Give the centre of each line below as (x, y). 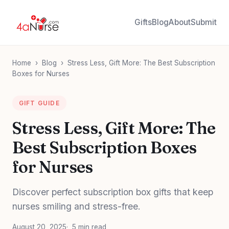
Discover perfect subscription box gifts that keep (113, 192)
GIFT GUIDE (39, 103)
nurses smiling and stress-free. (76, 206)
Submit (204, 22)
